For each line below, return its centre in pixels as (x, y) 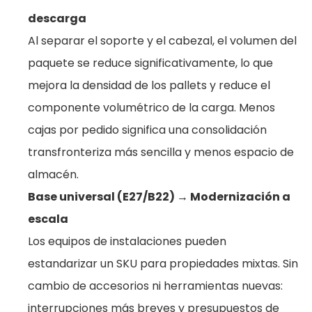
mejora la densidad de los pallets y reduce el (149, 85)
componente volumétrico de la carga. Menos (151, 108)
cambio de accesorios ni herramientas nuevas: (155, 286)
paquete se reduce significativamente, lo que (150, 63)
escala (48, 219)
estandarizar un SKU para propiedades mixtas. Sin (163, 264)
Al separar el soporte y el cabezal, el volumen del (162, 41)
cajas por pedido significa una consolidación (147, 130)
